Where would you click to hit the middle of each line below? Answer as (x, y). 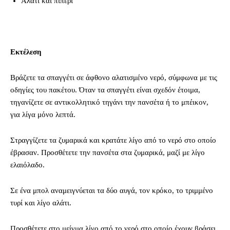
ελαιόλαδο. (27, 165)
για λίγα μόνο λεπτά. (44, 114)
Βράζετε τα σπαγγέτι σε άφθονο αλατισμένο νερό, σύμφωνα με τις (114, 77)
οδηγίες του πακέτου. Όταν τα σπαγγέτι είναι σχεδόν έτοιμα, (105, 90)
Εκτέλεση (26, 52)
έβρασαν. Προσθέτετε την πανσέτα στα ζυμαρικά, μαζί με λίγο (108, 152)
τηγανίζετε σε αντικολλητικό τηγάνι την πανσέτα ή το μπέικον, (109, 102)
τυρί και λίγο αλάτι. (41, 203)
